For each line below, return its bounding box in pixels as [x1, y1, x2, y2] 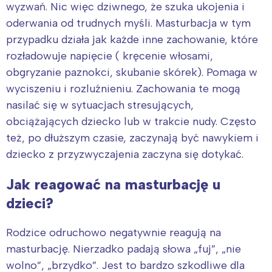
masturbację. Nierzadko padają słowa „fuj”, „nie [6, 242, 241, 256]
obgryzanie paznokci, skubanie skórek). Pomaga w [6, 65, 257, 79]
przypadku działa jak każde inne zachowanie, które [6, 32, 258, 46]
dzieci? [6, 194, 53, 212]
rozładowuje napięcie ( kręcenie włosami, [6, 49, 213, 63]
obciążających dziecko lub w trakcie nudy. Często [6, 114, 256, 128]
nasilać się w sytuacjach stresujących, [6, 98, 194, 112]
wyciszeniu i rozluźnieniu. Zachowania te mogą [6, 81, 240, 95]
